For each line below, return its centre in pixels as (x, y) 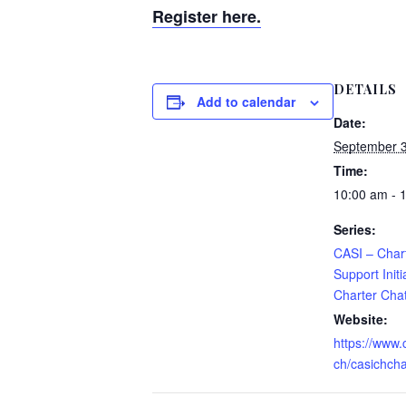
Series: (355, 230)
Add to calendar (246, 102)
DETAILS (365, 90)
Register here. (207, 17)
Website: (361, 319)
